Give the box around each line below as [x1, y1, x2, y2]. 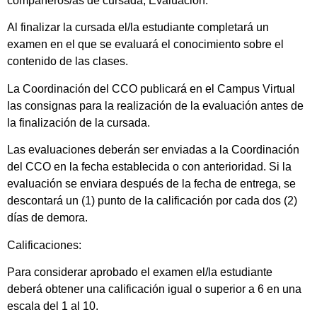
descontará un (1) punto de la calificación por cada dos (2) [7, 195, 297, 207]
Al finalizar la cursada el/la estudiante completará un [7, 21, 269, 34]
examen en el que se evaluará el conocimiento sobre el [7, 38, 284, 51]
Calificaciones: [7, 238, 81, 251]
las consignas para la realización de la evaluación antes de [7, 99, 304, 112]
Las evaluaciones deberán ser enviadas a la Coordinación [7, 144, 299, 156]
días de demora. [7, 212, 88, 224]
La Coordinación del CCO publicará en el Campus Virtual [7, 82, 295, 95]
